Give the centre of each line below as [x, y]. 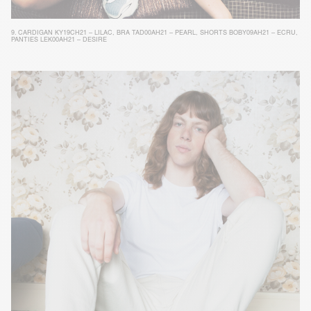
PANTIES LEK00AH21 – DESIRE [59, 40]
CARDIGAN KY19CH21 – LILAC [65, 33]
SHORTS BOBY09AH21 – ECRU [248, 33]
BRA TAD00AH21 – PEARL [156, 33]
